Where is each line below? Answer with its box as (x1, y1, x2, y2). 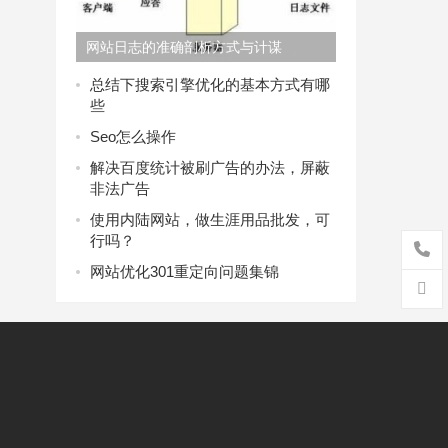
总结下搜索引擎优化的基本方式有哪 (90, 76, 330, 93)
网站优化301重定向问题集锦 (90, 263, 279, 280)
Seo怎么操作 (90, 128, 176, 145)
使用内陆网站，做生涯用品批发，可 (90, 211, 330, 228)
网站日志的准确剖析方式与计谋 (86, 39, 282, 55)
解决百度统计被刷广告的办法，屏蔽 (90, 159, 330, 176)
